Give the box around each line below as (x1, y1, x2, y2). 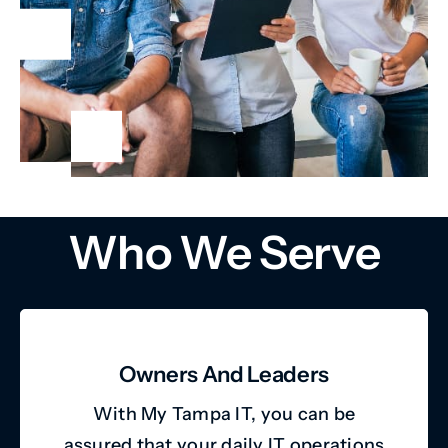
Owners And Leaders (118, 360, 330, 388)
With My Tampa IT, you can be (92, 402, 356, 425)
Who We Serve (68, 223, 380, 281)
